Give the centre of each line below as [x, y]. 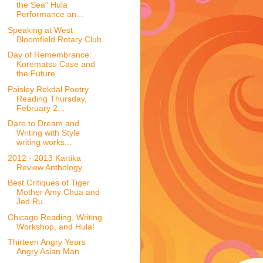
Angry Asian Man [48, 252]
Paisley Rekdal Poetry [48, 89]
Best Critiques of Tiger [48, 183]
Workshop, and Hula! [55, 226]
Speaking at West [40, 30]
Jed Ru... [33, 202]
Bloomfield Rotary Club [59, 39]
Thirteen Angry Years [46, 242]
